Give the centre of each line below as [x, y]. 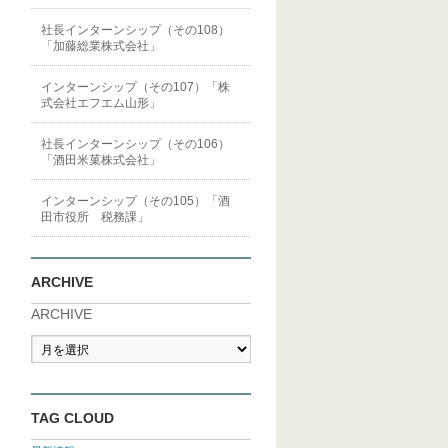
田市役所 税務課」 [95, 217]
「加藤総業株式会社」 [101, 46]
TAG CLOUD [72, 418]
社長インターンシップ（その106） [135, 144]
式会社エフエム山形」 [101, 103]
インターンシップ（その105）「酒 [135, 201]
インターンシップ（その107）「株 [135, 87]
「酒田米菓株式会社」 [101, 160]
